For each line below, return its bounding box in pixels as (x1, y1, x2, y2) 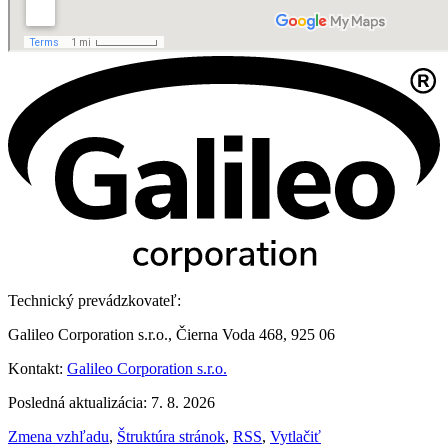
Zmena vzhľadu (8, 427, 109, 445)
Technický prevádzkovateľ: (8, 291, 181, 309)
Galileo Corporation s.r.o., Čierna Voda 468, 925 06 (8, 325, 335, 343)
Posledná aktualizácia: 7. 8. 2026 (8, 393, 215, 411)
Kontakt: (8, 359, 67, 377)
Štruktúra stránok (117, 427, 225, 445)
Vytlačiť (270, 427, 321, 445)
